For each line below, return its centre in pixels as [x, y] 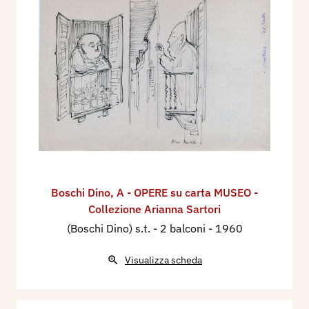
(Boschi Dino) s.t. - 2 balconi [137, 228]
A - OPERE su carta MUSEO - [187, 192]
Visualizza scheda [163, 260]
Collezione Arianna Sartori [154, 209]
